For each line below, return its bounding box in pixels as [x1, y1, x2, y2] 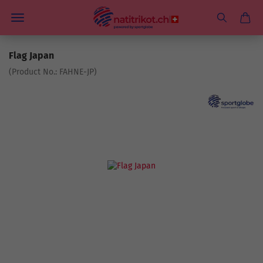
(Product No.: [9, 67, 59, 77]
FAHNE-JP [59, 67, 94, 77]
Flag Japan [9, 50, 54, 61]
